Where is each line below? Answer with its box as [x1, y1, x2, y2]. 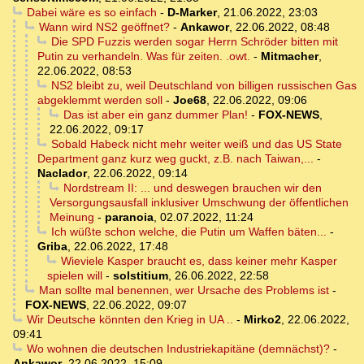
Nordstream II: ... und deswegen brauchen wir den [63, 181, 322, 195]
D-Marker [167, 6, 217, 19]
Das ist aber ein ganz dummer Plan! [63, 108, 248, 122]
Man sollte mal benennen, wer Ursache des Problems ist [38, 284, 329, 297]
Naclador [37, 167, 87, 180]
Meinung [50, 210, 94, 224]
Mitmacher [261, 50, 318, 63]
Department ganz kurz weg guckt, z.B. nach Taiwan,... [37, 152, 314, 166]
